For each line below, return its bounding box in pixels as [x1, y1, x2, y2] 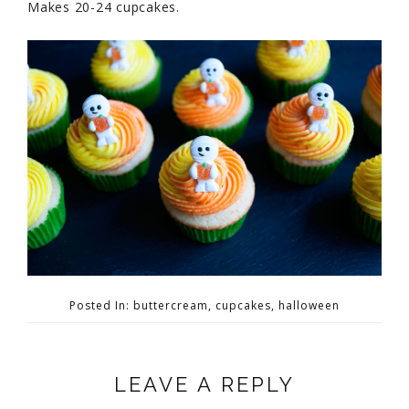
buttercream [133, 298, 208, 314]
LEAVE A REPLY [114, 372, 295, 396]
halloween [278, 298, 340, 314]
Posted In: [69, 298, 133, 314]
